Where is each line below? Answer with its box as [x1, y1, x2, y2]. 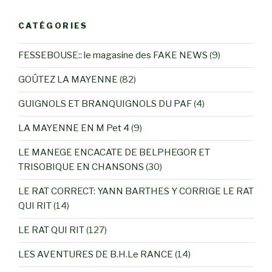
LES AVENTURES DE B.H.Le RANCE [18, 249, 173, 260]
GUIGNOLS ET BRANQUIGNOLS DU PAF [18, 98, 192, 110]
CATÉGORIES [18, 21, 88, 31]
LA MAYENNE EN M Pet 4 [18, 123, 129, 134]
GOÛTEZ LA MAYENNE [18, 74, 118, 86]
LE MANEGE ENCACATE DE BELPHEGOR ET [18, 147, 210, 158]
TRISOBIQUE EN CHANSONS [18, 161, 144, 173]
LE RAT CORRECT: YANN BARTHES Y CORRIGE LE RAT [18, 186, 254, 197]
